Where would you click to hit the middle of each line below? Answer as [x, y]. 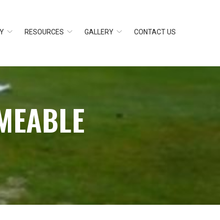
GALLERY [99, 32]
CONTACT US [155, 32]
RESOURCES [44, 32]
